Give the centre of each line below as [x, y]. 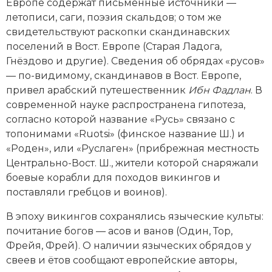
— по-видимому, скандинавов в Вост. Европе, [124, 75]
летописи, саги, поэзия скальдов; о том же [114, 17]
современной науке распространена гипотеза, [126, 104]
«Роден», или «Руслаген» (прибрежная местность [133, 148]
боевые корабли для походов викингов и [113, 177]
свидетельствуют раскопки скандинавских [118, 32]
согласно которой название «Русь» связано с [121, 119]
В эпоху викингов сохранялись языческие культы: [135, 216]
